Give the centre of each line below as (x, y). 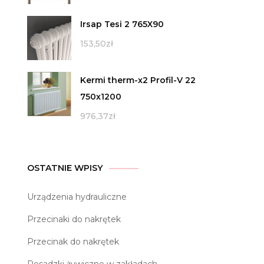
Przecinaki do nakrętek (74, 220)
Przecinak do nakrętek (73, 242)
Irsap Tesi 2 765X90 (122, 24)
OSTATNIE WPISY (65, 168)
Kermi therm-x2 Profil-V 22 (138, 80)
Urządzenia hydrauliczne (77, 197)
